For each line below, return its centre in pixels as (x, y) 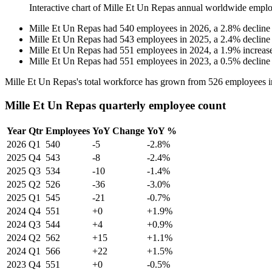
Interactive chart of (66, 8)
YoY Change (118, 131)
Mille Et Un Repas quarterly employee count (115, 105)
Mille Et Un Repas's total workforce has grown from (107, 82)
